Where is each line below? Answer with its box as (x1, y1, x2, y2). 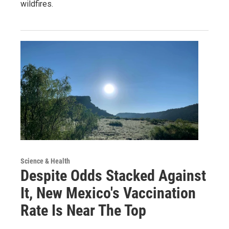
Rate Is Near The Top (20, 201, 146, 219)
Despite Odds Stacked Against (20, 166, 206, 185)
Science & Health (20, 156, 70, 165)
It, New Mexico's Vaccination (20, 184, 196, 202)
